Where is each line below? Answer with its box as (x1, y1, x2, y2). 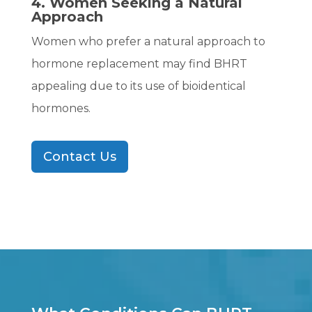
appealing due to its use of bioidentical (31, 79, 246, 93)
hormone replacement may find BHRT (31, 57, 247, 71)
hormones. (31, 102, 91, 116)
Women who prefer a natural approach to (31, 35, 265, 49)
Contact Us (42, 149, 116, 165)
